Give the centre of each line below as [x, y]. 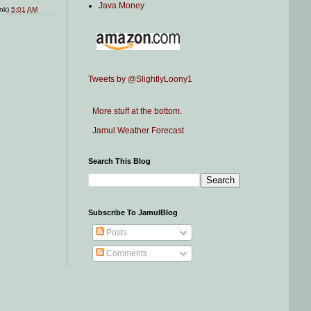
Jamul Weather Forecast [136, 131]
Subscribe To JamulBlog [133, 212]
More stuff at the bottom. [135, 111]
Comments [126, 253]
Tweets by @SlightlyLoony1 [140, 79]
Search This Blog [119, 161]
